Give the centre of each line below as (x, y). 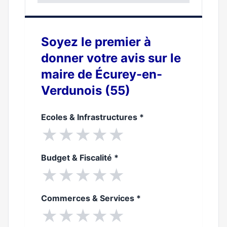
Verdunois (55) (86, 90)
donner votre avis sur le (111, 58)
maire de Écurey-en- (102, 74)
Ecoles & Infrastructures (90, 117)
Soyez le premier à (96, 42)
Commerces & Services (89, 198)
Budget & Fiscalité (78, 158)
